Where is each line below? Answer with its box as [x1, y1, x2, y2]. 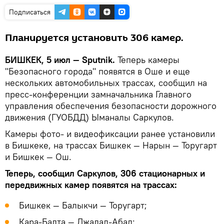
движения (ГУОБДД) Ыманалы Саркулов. [5, 111, 174, 123]
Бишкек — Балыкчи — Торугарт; [19, 199, 147, 211]
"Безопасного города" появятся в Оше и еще [5, 65, 190, 77]
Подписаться [9, 7, 50, 17]
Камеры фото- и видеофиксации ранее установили [5, 128, 215, 140]
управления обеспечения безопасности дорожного [5, 100, 216, 112]
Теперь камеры [115, 54, 179, 66]
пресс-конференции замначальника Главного [5, 88, 191, 100]
